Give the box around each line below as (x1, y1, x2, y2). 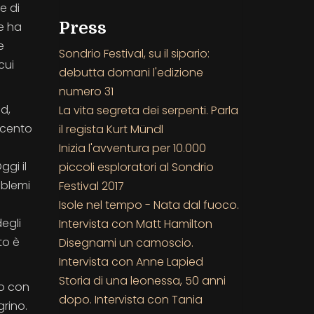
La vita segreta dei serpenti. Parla (58, 102, 238, 118)
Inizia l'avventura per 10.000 (58, 139, 206, 156)
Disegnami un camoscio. (58, 234, 193, 251)
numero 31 (58, 83, 114, 100)
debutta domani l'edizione (58, 64, 203, 81)
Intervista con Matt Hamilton (58, 215, 212, 232)
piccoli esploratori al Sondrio (58, 158, 214, 175)
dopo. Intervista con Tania (58, 291, 203, 308)
